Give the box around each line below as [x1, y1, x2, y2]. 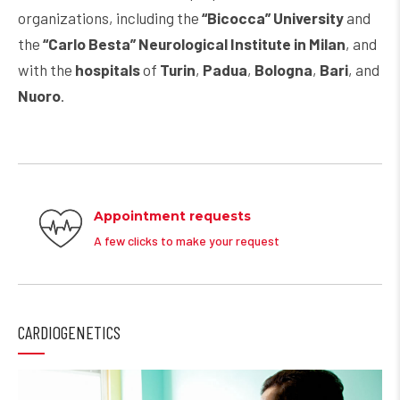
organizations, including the [18, 8, 202, 27]
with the [18, 60, 75, 79]
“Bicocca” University [202, 8, 344, 27]
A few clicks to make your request [94, 232, 279, 248]
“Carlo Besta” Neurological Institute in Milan [43, 34, 346, 53]
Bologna [254, 60, 312, 79]
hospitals [75, 60, 140, 79]
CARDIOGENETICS [18, 321, 121, 343]
